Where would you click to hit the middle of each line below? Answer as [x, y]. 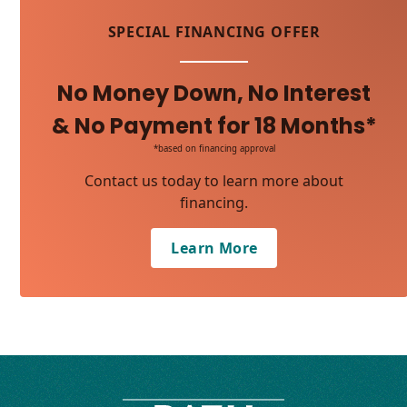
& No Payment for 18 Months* [214, 126]
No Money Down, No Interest [214, 93]
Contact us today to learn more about [214, 181]
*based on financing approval [214, 149]
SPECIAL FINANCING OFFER [214, 32]
